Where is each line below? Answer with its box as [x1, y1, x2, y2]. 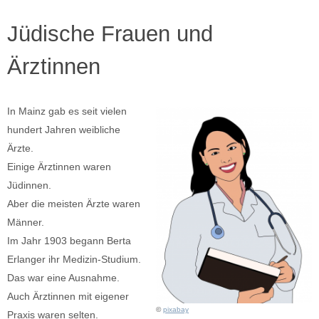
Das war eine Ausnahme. [7, 272, 120, 284]
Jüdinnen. [7, 179, 51, 192]
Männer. [7, 216, 44, 229]
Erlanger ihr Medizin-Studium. [7, 253, 141, 266]
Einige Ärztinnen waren [7, 161, 111, 173]
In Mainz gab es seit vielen [7, 105, 127, 117]
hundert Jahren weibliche [7, 124, 120, 136]
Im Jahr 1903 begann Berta [7, 235, 131, 247]
